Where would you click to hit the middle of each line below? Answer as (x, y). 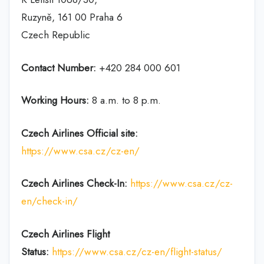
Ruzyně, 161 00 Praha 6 (72, 17)
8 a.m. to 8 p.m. (125, 100)
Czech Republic (56, 35)
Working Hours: (55, 100)
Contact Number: (59, 67)
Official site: (112, 133)
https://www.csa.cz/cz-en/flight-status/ (137, 251)
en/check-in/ (49, 201)
